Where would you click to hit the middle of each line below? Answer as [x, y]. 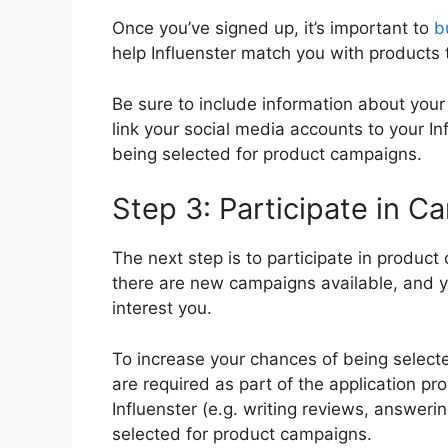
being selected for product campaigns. [267, 153]
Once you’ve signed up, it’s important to [273, 28]
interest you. [162, 308]
